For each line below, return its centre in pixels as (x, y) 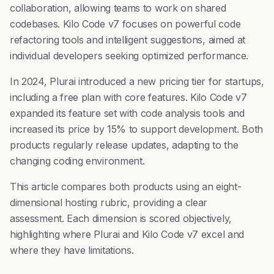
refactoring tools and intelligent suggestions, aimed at (128, 40)
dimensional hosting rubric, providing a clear (109, 202)
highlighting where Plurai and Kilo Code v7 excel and (127, 234)
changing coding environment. (77, 161)
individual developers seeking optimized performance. (129, 56)
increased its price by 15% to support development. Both (137, 129)
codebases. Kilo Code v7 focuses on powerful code (125, 24)
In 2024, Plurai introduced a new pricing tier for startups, (137, 81)
